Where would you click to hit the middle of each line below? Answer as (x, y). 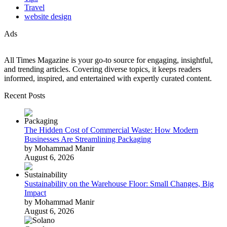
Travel (34, 8)
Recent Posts (25, 96)
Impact (35, 193)
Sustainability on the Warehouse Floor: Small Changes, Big (119, 184)
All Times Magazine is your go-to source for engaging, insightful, (108, 60)
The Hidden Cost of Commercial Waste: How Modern (111, 130)
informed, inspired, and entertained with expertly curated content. (108, 79)
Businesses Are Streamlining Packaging (88, 139)
